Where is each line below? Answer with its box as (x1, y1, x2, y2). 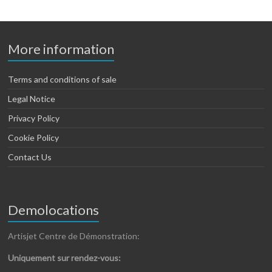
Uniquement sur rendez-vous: (8, 253, 121, 263)
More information (8, 41, 115, 57)
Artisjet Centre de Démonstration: (8, 231, 140, 241)
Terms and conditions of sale (8, 74, 117, 84)
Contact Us (8, 152, 52, 162)
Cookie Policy (8, 132, 59, 143)
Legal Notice (8, 93, 56, 104)
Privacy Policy (8, 113, 60, 123)
